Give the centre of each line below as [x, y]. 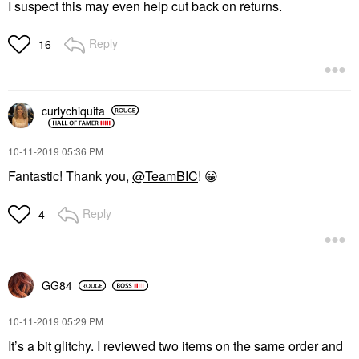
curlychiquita [73, 110]
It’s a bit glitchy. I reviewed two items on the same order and [175, 346]
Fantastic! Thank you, [70, 176]
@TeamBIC [165, 176]
